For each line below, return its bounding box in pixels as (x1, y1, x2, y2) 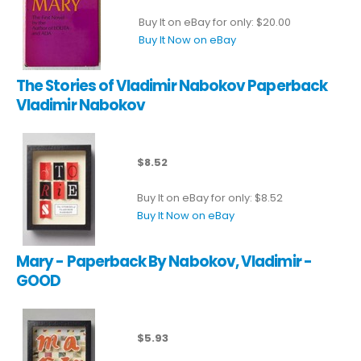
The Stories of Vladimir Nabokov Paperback (16, 75, 327, 96)
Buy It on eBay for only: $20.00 (139, 14, 291, 30)
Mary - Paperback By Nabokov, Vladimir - (16, 251, 312, 272)
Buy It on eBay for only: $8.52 (137, 189, 283, 205)
